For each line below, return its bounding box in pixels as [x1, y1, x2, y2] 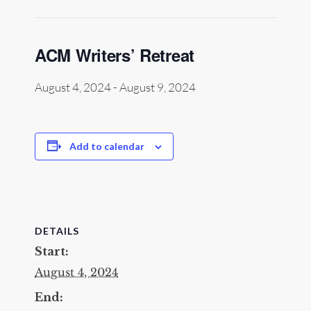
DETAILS [35, 224, 79, 237]
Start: [35, 244, 69, 258]
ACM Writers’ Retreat [35, 42, 194, 67]
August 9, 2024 [119, 79, 196, 94]
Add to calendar [69, 140, 144, 152]
